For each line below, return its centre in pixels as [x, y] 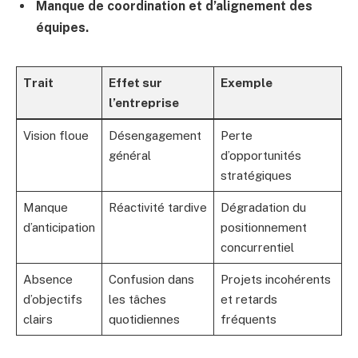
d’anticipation [59, 227]
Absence [48, 279]
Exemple [246, 82]
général [129, 155]
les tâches [137, 299]
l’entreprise [143, 102]
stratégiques [256, 175]
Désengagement [155, 135]
